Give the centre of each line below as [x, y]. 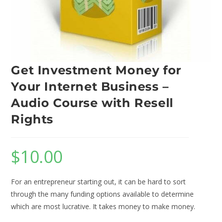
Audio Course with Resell [92, 103]
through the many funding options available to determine [103, 194]
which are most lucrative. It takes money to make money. [103, 206]
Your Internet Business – [90, 86]
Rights [32, 119]
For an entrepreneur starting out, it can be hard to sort [99, 181]
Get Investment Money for [96, 70]
